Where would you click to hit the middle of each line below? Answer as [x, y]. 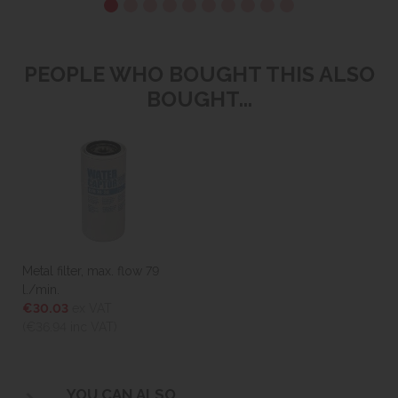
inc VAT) [92, 327]
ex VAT [90, 309]
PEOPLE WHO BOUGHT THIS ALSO [199, 74]
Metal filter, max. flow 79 [91, 271]
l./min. [41, 290]
